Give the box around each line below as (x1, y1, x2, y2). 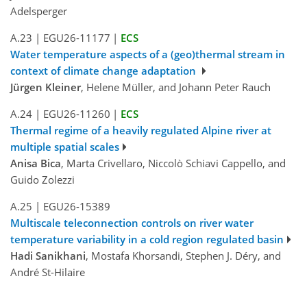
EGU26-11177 (42, 30, 110, 45)
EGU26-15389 (42, 199, 110, 213)
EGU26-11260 (42, 106, 110, 121)
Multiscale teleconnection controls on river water (10, 215, 254, 230)
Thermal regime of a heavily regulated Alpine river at (10, 123, 271, 137)
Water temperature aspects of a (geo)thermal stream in (10, 47, 285, 61)
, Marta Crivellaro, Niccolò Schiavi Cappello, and (61, 156, 286, 170)
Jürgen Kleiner (10, 79, 81, 94)
